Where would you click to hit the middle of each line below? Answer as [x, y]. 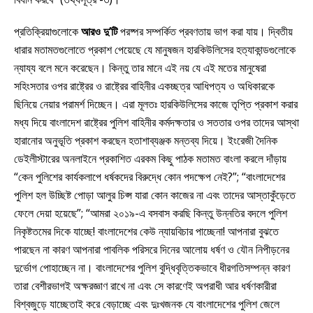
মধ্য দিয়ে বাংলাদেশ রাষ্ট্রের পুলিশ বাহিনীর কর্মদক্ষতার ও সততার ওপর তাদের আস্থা [156, 122]
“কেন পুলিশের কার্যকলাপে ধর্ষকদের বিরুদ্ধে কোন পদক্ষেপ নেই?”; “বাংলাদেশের [150, 176]
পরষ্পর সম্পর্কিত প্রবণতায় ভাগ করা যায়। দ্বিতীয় [205, 31]
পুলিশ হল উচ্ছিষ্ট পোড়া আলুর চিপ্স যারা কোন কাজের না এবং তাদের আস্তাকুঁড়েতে [155, 195]
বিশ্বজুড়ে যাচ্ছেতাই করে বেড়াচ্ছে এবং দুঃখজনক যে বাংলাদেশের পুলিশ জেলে [147, 304]
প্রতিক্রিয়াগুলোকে [48, 31]
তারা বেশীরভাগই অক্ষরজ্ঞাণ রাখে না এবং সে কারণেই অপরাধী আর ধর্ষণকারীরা [145, 285]
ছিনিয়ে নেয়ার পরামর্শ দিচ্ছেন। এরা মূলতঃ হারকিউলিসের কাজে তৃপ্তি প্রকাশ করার [156, 104]
